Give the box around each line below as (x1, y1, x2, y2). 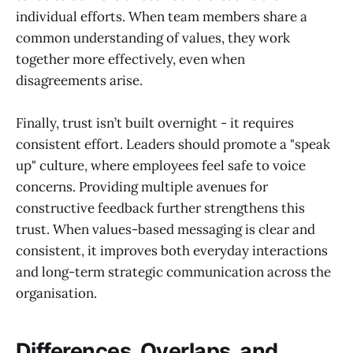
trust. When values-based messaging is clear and (16, 221, 315, 239)
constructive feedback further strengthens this (16, 199, 305, 217)
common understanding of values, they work (16, 29, 290, 47)
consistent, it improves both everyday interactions (16, 242, 328, 260)
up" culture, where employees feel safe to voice (16, 157, 306, 175)
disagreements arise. (16, 72, 143, 90)
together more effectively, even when (16, 50, 245, 69)
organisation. (16, 284, 97, 303)
